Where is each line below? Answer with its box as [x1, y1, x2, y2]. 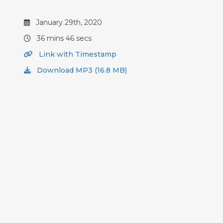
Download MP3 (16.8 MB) [35, 66, 127, 75]
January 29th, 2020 [34, 18, 102, 27]
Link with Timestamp [37, 50, 116, 59]
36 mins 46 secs [35, 34, 92, 43]
